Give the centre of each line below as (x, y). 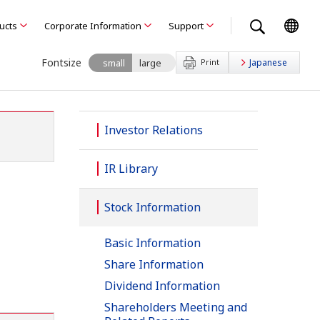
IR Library (131, 169)
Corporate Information (93, 26)
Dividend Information (162, 286)
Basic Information (152, 243)
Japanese (268, 63)
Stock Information (152, 207)
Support (186, 26)
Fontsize (61, 62)
